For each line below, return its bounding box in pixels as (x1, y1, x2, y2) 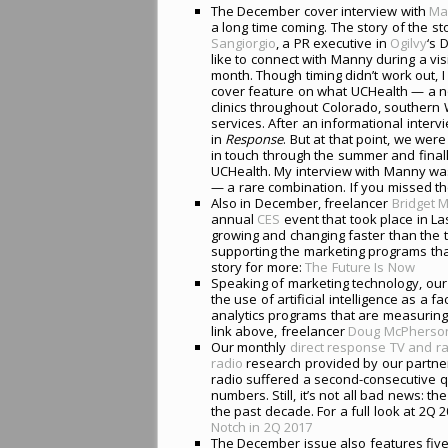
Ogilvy (390, 33, 428, 52)
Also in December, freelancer (210, 193, 392, 212)
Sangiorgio (210, 33, 276, 52)
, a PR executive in (275, 33, 391, 52)
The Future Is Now (305, 257, 415, 276)
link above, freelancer (210, 321, 349, 340)
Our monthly (210, 337, 290, 356)
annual (210, 209, 258, 228)
